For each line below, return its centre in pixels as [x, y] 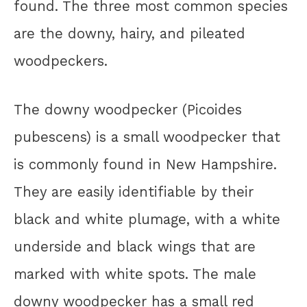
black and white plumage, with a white [147, 219]
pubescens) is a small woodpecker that [147, 137]
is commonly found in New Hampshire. [145, 164]
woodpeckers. [61, 61]
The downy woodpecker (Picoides [128, 109]
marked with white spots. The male [135, 274]
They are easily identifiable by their [134, 192]
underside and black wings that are [135, 246]
